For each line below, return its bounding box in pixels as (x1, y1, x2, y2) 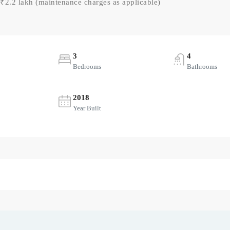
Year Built (72, 104, 101, 112)
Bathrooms (186, 62, 217, 70)
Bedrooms (72, 62, 101, 70)
